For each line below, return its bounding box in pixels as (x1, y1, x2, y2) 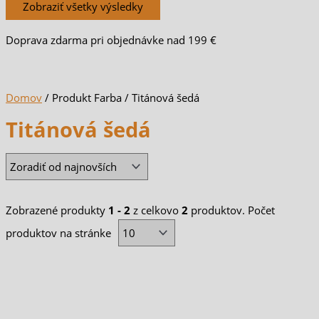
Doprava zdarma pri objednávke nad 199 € (6, 32, 216, 47)
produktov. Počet (188, 203, 275, 218)
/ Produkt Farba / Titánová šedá (42, 90, 199, 105)
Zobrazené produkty (6, 203, 108, 218)
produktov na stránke (6, 226, 114, 241)
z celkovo (130, 203, 182, 218)
